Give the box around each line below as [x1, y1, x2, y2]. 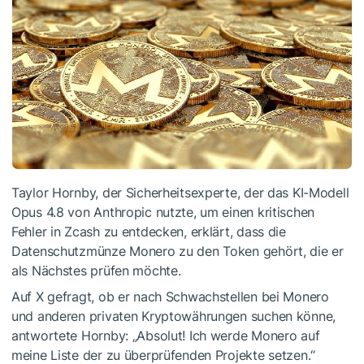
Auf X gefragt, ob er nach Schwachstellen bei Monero [11, 288, 329, 305]
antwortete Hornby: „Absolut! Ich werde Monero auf [11, 327, 320, 344]
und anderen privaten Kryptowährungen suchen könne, [11, 307, 336, 324]
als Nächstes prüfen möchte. [11, 262, 181, 279]
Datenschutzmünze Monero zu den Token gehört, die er [11, 242, 344, 259]
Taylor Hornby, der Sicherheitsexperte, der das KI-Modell [11, 184, 349, 201]
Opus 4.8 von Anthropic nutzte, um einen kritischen [11, 203, 315, 220]
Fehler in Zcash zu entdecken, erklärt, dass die [11, 223, 286, 240]
